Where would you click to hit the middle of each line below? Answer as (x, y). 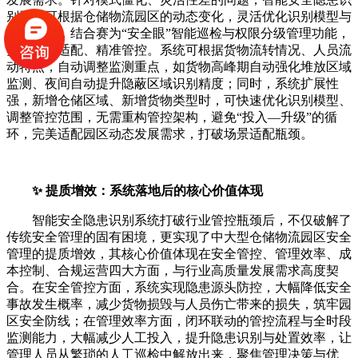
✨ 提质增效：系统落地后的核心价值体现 (147, 191)
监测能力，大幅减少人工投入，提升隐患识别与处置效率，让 (179, 338)
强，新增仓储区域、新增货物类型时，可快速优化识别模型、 (179, 101)
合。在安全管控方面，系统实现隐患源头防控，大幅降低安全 (179, 288)
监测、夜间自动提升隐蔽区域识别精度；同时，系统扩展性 (173, 84)
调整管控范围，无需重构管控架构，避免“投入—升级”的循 (172, 117)
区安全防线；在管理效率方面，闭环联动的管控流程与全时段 (179, 321)
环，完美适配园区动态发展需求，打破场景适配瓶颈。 (160, 134)
